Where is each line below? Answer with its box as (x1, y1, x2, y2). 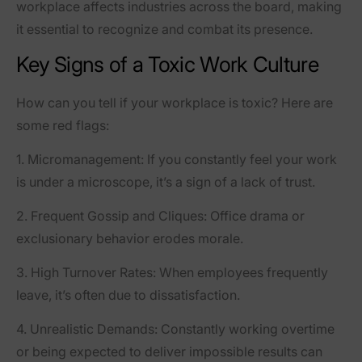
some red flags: (16, 116, 109, 133)
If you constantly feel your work (144, 150, 337, 167)
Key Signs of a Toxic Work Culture (16, 51, 318, 77)
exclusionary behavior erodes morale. (16, 229, 243, 246)
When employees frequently (156, 263, 328, 280)
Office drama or (207, 207, 305, 224)
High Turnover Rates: (31, 263, 156, 280)
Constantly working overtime (158, 320, 335, 337)
